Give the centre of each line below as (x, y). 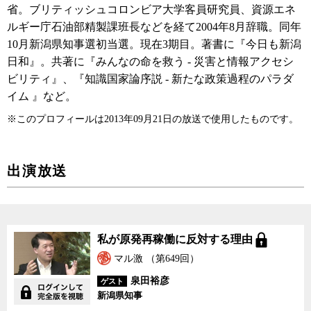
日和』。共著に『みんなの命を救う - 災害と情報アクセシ (150, 61)
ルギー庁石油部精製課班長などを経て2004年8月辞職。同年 (154, 27)
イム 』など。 (42, 96)
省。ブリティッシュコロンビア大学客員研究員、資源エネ (151, 9)
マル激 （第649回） (155, 259)
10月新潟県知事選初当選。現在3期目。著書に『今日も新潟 (154, 44)
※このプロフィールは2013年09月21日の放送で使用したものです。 (153, 119)
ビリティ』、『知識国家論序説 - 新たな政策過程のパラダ (150, 79)
